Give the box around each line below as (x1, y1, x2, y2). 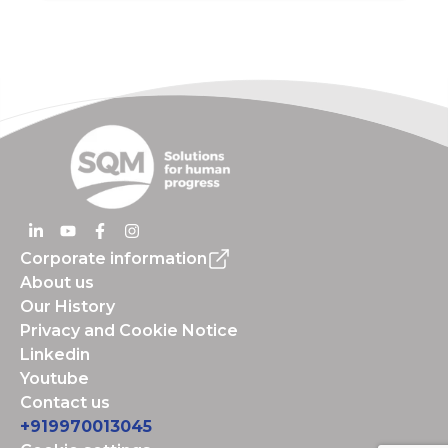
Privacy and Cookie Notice (20, 321, 238, 340)
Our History (20, 297, 115, 316)
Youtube (20, 369, 89, 388)
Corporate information (20, 249, 207, 268)
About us (20, 273, 94, 292)
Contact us (20, 393, 110, 412)
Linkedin (20, 345, 90, 364)
